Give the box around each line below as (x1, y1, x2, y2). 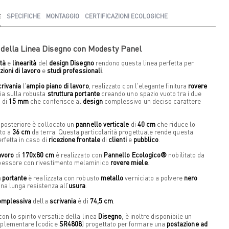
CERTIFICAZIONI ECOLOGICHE (84, 12, 168, 20)
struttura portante (47, 88, 100, 98)
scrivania (49, 196, 77, 205)
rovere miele (110, 157, 148, 167)
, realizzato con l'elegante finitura (88, 81, 189, 90)
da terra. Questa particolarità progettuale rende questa (30, 127, 193, 136)
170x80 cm (22, 150, 54, 159)
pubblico (133, 134, 159, 144)
